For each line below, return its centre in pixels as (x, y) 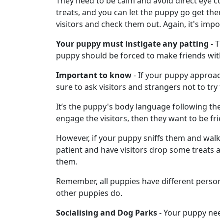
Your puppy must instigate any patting (132, 44)
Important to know (94, 75)
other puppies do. (89, 193)
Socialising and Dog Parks (107, 213)
